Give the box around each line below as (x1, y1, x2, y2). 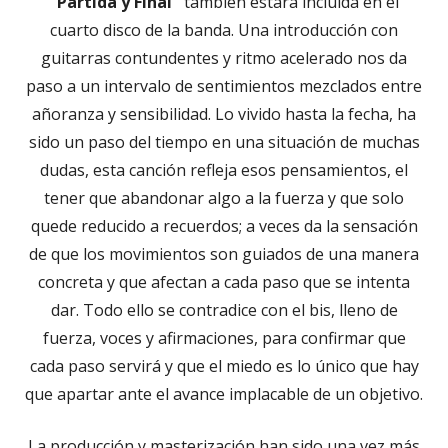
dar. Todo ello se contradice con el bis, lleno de (50, 299, 398, 321)
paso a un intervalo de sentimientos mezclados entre (26, 75, 422, 97)
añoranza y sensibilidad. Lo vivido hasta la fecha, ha (32, 103, 416, 125)
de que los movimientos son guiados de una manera (29, 243, 419, 265)
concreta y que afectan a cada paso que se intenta (38, 271, 410, 293)
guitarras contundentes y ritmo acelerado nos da (41, 47, 407, 69)
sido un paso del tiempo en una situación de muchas (28, 131, 420, 153)
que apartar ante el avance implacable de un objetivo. (25, 383, 423, 405)
